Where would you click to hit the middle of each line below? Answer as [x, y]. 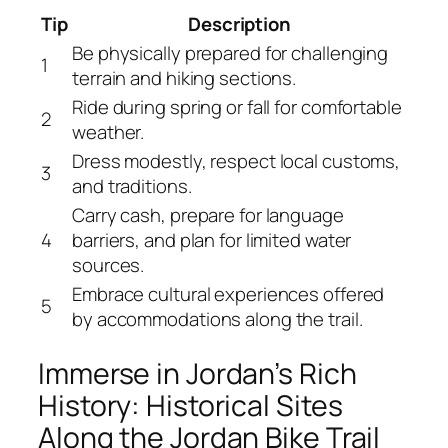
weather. [108, 131]
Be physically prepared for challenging [230, 52]
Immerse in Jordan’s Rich [197, 374]
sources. [108, 264]
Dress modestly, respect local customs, [236, 160]
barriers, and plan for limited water [212, 239]
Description [239, 23]
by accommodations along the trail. [217, 318]
